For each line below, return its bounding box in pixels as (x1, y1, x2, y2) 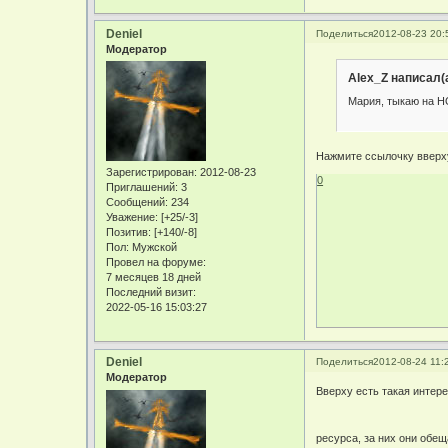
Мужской (129, 241, 178, 254)
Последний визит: (106, 286, 197, 299)
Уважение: (106, 211, 159, 224)
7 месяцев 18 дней (106, 271, 202, 284)
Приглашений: (106, 181, 179, 194)
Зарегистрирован (106, 166, 195, 179)
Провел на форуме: (106, 256, 207, 269)
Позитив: (106, 226, 152, 239)
